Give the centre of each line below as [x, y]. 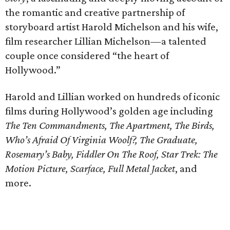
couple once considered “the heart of [87, 55]
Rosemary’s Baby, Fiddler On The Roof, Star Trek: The [111, 154]
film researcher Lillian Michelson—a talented [106, 41]
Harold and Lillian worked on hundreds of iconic [112, 97]
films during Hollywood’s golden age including [109, 111]
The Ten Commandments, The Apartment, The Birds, [110, 125]
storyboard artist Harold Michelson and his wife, [112, 27]
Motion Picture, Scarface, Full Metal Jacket [90, 168]
